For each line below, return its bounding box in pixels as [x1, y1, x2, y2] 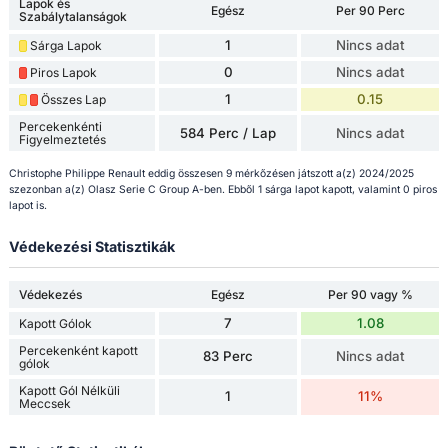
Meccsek [18, 395, 71, 411]
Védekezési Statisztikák [8, 237, 175, 255]
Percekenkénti [18, 119, 102, 135]
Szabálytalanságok [18, 9, 127, 25]
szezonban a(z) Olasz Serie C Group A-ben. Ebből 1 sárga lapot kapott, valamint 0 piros [8, 182, 437, 196]
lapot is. [8, 198, 47, 212]
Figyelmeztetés [18, 132, 106, 148]
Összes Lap [40, 92, 106, 108]
